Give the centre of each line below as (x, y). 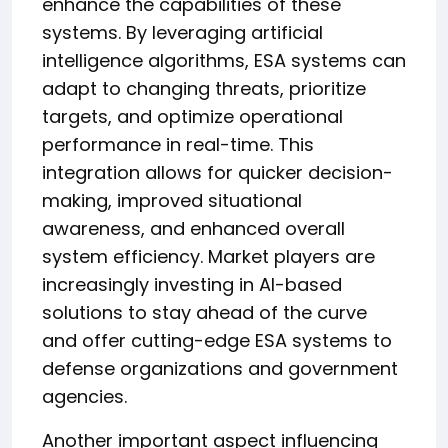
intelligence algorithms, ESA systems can (224, 60)
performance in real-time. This (178, 144)
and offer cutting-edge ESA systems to (217, 340)
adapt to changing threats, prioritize (204, 88)
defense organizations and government (220, 368)
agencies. (84, 396)
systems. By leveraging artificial (182, 32)
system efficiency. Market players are (208, 256)
